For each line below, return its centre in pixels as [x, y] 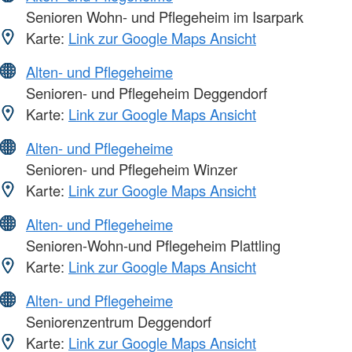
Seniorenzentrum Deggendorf [117, 321]
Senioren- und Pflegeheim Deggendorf [145, 92]
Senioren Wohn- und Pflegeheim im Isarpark [163, 16]
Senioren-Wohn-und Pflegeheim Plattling [151, 245]
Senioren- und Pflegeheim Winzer [130, 169]
